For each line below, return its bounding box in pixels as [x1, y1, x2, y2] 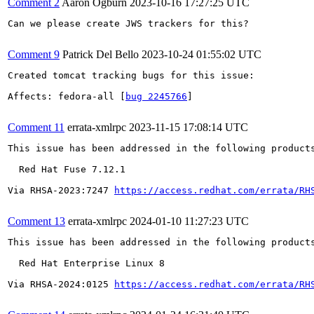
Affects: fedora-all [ [8, 91, 125, 102]
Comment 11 [8, 121, 64, 133]
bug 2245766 [125, 91, 187, 102]
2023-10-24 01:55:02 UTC [142, 48, 261, 60]
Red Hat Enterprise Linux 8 [8, 258, 165, 268]
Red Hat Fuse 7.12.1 [8, 164, 125, 175]
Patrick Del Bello [62, 48, 139, 60]
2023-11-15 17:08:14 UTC [129, 121, 248, 133]
